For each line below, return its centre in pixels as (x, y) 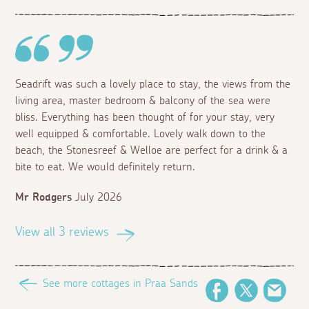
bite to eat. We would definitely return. (106, 167)
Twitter (274, 291)
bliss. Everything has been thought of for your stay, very (145, 118)
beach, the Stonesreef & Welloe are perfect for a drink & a (152, 151)
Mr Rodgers (44, 198)
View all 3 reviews (62, 233)
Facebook (250, 291)
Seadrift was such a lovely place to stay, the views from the (153, 84)
